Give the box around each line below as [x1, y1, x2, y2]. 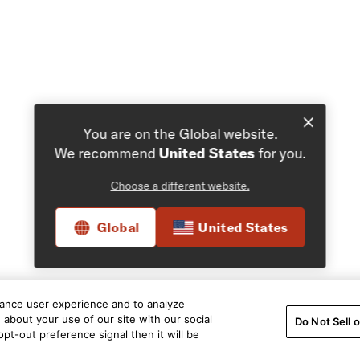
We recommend [54, 144, 159, 162]
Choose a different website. [110, 178, 250, 193]
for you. [255, 144, 306, 162]
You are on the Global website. [83, 125, 277, 143]
